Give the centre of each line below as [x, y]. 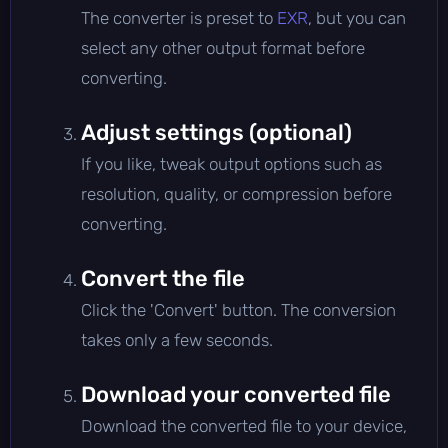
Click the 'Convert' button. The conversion [238, 309]
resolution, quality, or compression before [236, 193]
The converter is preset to [179, 17]
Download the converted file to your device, [244, 425]
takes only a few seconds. [177, 339]
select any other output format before [223, 47]
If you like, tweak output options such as [231, 163]
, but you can [357, 17]
